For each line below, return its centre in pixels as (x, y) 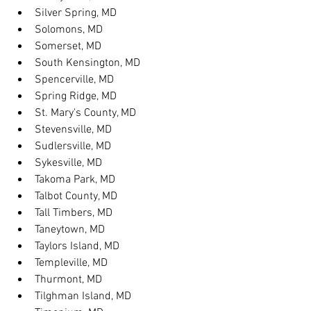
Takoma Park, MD (75, 180)
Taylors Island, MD (77, 246)
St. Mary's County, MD (85, 113)
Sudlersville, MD (73, 146)
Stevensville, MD (73, 130)
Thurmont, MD (68, 280)
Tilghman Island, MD (83, 296)
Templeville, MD (71, 263)
